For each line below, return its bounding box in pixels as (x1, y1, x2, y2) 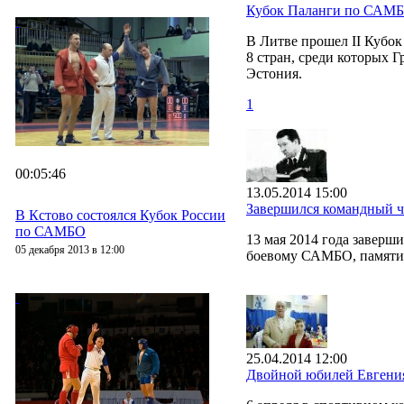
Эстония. (246, 66, 302, 81)
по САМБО (15, 223, 86, 239)
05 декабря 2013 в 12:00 (15, 243, 124, 256)
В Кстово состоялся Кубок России (15, 207, 225, 223)
